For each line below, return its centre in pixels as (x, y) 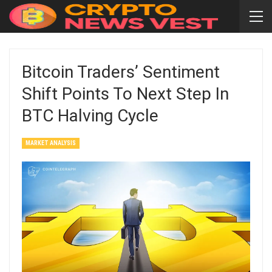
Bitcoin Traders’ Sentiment (121, 72)
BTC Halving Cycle (90, 116)
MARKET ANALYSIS (51, 143)
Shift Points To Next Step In (125, 94)
